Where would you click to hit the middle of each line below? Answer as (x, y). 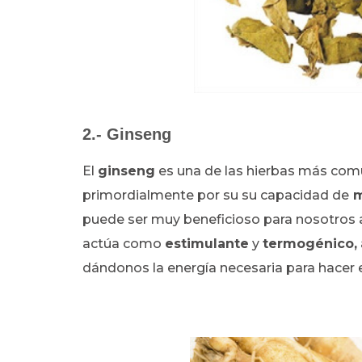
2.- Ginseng (127, 134)
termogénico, (310, 243)
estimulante (207, 243)
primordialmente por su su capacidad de (216, 195)
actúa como (124, 243)
